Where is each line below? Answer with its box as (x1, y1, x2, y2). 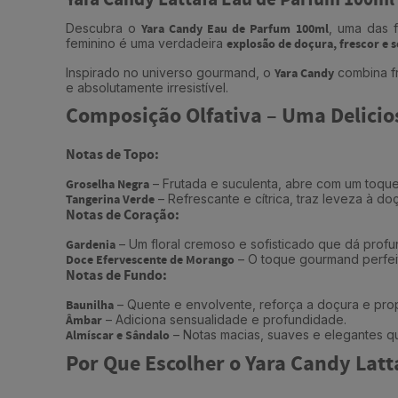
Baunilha (65, 297, 114, 315)
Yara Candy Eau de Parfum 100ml (140, 20, 329, 39)
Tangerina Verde (65, 191, 155, 210)
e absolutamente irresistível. (65, 80, 228, 96)
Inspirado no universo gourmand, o (65, 65, 275, 81)
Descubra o (65, 20, 141, 36)
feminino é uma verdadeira (65, 36, 227, 52)
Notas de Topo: (65, 145, 159, 166)
